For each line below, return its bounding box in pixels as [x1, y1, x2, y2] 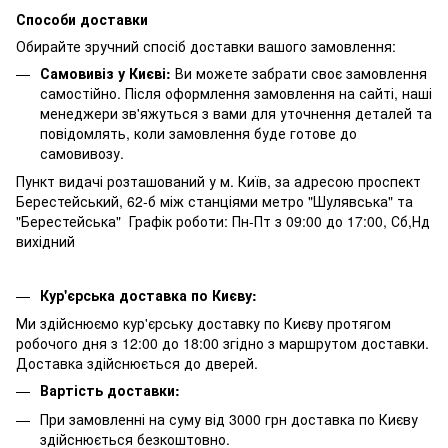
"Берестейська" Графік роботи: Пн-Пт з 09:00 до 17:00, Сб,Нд [16, 210, 430, 231]
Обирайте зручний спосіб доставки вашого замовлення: [16, 35, 396, 56]
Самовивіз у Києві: [40, 62, 171, 83]
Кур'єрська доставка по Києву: [40, 284, 257, 305]
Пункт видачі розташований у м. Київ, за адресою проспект [16, 170, 421, 191]
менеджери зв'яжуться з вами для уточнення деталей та [40, 102, 432, 123]
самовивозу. [40, 142, 124, 163]
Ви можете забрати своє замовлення [171, 62, 427, 83]
